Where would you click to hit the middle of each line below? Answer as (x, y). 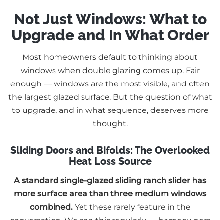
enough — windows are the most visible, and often (110, 84)
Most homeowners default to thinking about (110, 57)
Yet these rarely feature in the (131, 207)
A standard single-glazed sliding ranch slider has (110, 181)
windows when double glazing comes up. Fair (110, 71)
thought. (110, 124)
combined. (51, 207)
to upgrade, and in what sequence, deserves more (110, 110)
